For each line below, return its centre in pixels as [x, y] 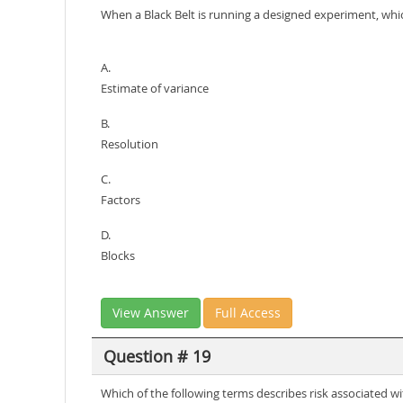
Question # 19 [157, 356]
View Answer [151, 313]
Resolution [130, 144]
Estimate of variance [155, 88]
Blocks [118, 255]
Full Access [248, 313]
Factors [121, 200]
